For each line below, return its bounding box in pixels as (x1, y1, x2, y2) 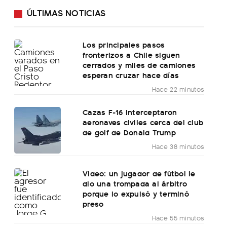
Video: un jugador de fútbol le (83, 167, 196, 179)
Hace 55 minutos (152, 213, 205, 223)
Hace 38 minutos (152, 141, 205, 152)
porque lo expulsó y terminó (83, 187, 189, 200)
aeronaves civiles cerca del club (83, 116, 204, 128)
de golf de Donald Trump (83, 126, 176, 138)
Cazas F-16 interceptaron (83, 106, 177, 118)
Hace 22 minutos (152, 84, 205, 94)
